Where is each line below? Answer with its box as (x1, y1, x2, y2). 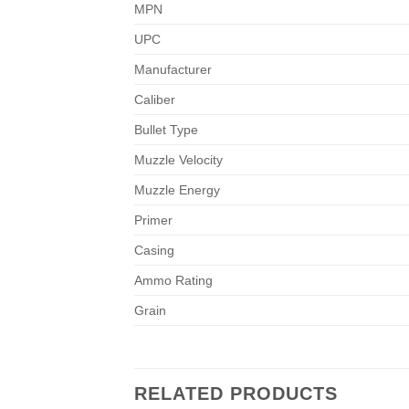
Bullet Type (134, 122, 198, 138)
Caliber (134, 92, 175, 108)
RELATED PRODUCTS (134, 383, 338, 404)
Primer (134, 213, 173, 228)
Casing (134, 243, 174, 258)
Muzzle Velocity (134, 152, 223, 168)
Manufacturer (134, 62, 212, 78)
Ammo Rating (134, 273, 213, 288)
